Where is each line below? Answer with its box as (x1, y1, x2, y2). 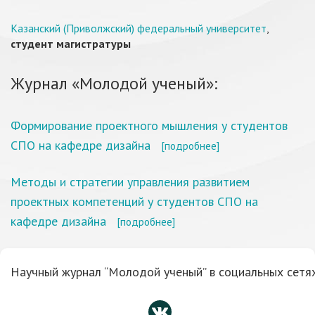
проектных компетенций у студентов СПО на (11, 193, 258, 210)
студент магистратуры (11, 37, 131, 51)
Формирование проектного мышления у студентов (11, 117, 288, 134)
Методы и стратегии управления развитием (11, 174, 250, 190)
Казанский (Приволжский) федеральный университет (11, 21, 266, 35)
